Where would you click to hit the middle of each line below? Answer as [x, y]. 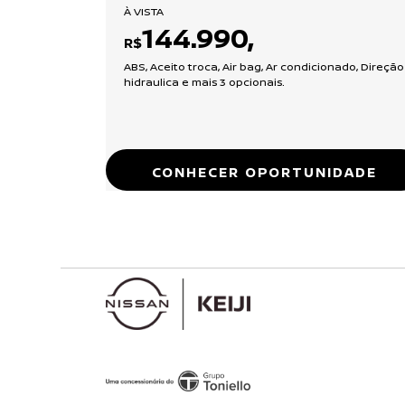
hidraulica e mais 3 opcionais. [204, 81]
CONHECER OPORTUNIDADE [264, 172]
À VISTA [144, 11]
